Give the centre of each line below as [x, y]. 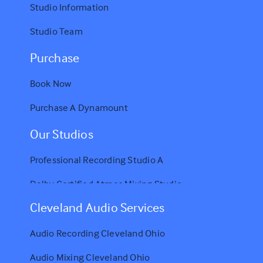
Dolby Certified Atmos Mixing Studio [106, 184]
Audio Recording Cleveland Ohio [97, 233]
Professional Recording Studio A [97, 160]
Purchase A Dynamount [79, 107]
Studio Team [56, 31]
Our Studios [61, 134]
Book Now [50, 83]
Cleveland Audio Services [97, 207]
